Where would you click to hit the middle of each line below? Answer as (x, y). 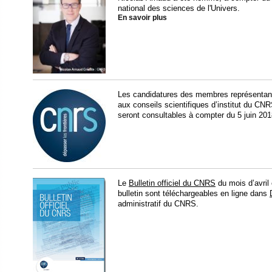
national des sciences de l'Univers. (179, 8)
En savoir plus (142, 17)
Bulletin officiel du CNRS (172, 183)
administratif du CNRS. (158, 203)
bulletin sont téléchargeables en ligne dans (194, 193)
